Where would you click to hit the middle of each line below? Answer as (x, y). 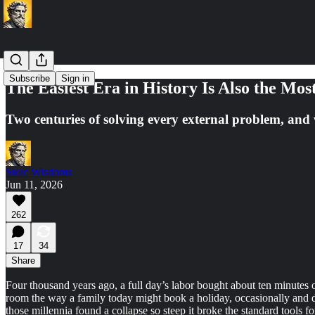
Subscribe (30, 78)
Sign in (75, 78)
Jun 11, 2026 (34, 184)
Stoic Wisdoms (39, 172)
